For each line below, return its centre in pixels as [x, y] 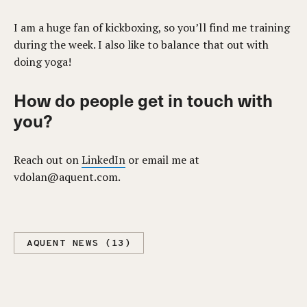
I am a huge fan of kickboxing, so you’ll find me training [152, 27]
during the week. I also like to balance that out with [141, 45]
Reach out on [48, 160]
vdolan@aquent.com [66, 177]
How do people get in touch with [143, 100]
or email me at [163, 160]
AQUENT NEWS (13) [79, 244]
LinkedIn [104, 160]
